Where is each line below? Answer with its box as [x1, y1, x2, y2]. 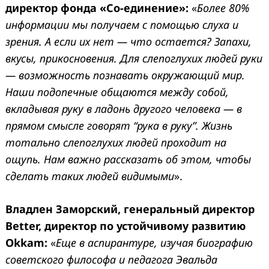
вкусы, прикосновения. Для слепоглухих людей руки [5, 50, 262, 65]
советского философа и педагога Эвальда [5, 252, 217, 267]
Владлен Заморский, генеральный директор [5, 201, 255, 216]
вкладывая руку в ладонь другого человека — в [5, 101, 242, 116]
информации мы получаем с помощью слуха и [5, 17, 238, 32]
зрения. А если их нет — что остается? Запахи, [5, 34, 252, 49]
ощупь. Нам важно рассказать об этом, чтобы [5, 151, 251, 166]
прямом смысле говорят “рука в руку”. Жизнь [5, 118, 232, 133]
